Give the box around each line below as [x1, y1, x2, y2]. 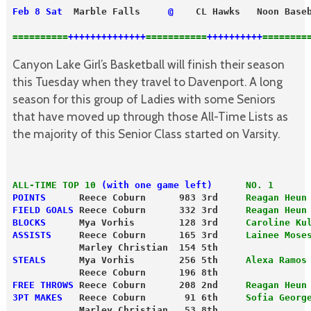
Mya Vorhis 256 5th [45, 254, 246, 265]
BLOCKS [12, 217, 46, 228]
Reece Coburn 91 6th [62, 292, 246, 303]
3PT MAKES [12, 292, 62, 303]
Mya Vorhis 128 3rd [45, 217, 246, 228]
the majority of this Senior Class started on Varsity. [12, 126, 280, 142]
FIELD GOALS [12, 204, 74, 215]
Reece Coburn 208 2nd [73, 279, 246, 290]
